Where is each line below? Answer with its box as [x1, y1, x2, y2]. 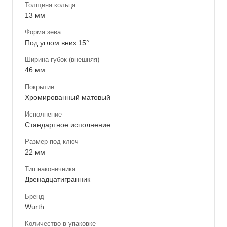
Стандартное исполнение [25, 120, 110, 129]
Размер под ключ [25, 137, 79, 145]
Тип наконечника [25, 165, 75, 173]
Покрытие [25, 83, 54, 91]
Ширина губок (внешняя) [25, 55, 99, 63]
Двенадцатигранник [25, 175, 90, 183]
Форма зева [25, 28, 61, 36]
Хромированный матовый [25, 93, 110, 101]
